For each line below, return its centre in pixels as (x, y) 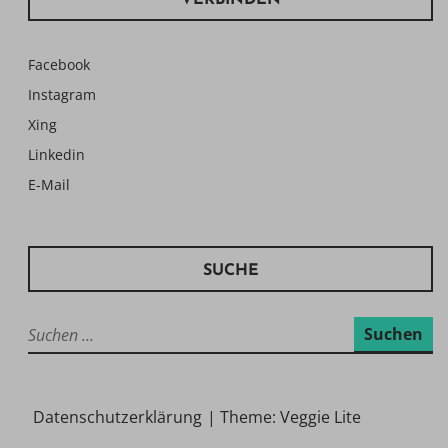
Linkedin (56, 154)
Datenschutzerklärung (117, 417)
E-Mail (49, 185)
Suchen (49, 328)
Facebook (59, 64)
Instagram (62, 94)
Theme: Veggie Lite (290, 417)
